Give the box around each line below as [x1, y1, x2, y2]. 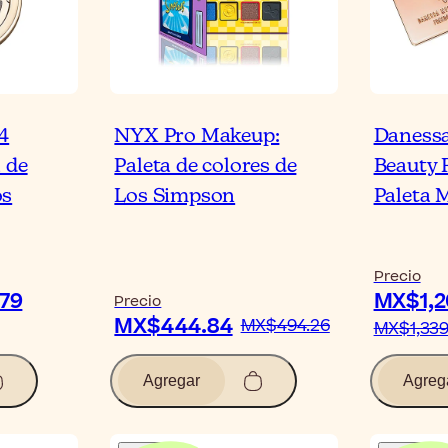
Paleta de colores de [114, 155, 297, 177]
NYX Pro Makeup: [114, 125, 280, 147]
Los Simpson [114, 185, 236, 207]
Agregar [143, 371, 201, 389]
